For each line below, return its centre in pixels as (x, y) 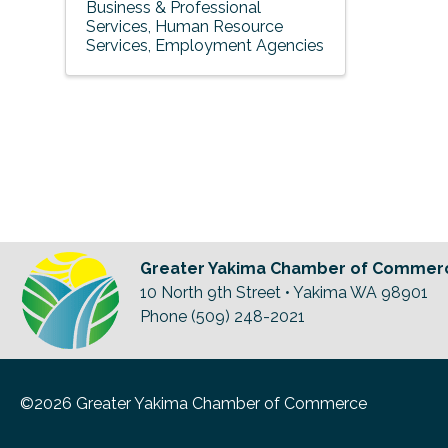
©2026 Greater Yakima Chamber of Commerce (193, 403)
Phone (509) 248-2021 (222, 316)
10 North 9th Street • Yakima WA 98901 (284, 292)
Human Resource (219, 26)
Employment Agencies (239, 45)
